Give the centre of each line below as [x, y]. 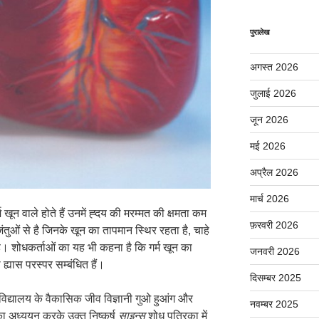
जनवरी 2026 [274, 251]
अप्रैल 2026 [274, 172]
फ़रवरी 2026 [274, 225]
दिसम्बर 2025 [275, 277]
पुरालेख [260, 32]
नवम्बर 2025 [274, 304]
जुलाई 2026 [273, 93]
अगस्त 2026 [274, 67]
